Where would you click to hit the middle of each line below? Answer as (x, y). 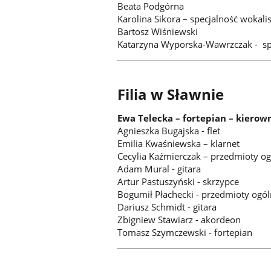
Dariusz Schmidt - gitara (167, 207)
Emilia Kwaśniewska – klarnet (179, 144)
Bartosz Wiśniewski (158, 32)
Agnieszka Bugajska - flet (169, 131)
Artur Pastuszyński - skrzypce (178, 182)
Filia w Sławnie (171, 95)
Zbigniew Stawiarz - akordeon (179, 220)
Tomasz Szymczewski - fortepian (185, 233)
